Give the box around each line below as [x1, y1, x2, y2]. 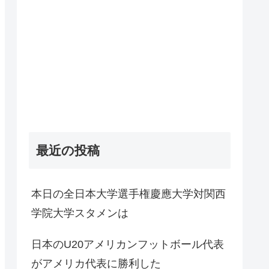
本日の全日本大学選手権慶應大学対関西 [31, 187, 226, 200]
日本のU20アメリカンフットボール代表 [31, 238, 224, 250]
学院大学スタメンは [31, 207, 128, 219]
